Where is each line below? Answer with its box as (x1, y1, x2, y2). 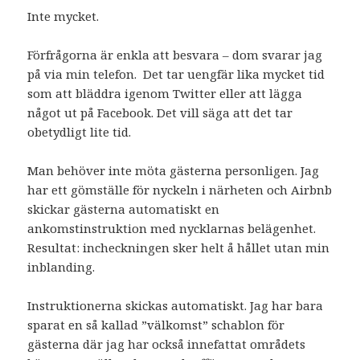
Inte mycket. (27, 8, 100, 25)
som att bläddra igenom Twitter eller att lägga (27, 85, 303, 102)
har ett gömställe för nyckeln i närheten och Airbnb (27, 182, 333, 198)
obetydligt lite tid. (27, 124, 132, 141)
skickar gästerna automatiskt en (27, 201, 220, 218)
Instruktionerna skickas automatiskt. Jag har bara (27, 297, 324, 314)
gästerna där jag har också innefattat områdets (27, 336, 306, 353)
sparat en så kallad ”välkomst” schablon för (27, 317, 285, 333)
